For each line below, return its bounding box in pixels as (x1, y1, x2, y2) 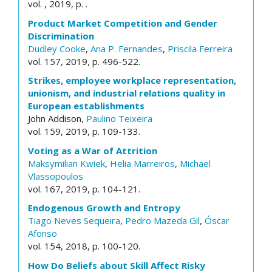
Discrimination (28, 29, 94, 42)
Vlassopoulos (28, 169, 83, 182)
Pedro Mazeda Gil (125, 214, 200, 226)
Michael (180, 157, 211, 169)
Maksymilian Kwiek (28, 157, 105, 169)
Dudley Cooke (28, 42, 86, 55)
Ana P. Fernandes (90, 42, 163, 55)
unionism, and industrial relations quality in (28, 87, 225, 99)
